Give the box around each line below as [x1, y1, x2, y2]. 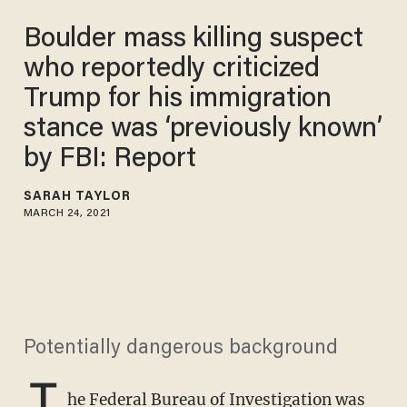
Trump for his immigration [23, 85, 333, 114]
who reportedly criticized [23, 55, 321, 84]
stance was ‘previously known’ [23, 115, 382, 144]
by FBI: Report [23, 145, 197, 174]
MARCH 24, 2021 [23, 207, 111, 219]
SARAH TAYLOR [23, 190, 131, 203]
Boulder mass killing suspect [23, 25, 363, 54]
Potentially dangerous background [23, 339, 338, 360]
